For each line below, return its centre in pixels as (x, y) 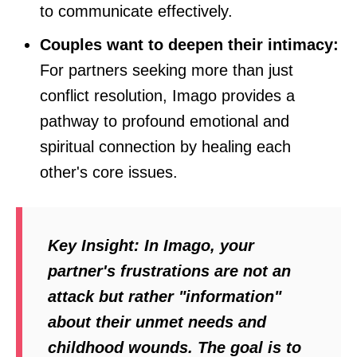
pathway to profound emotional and (165, 122)
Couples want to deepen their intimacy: (189, 45)
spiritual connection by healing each (165, 147)
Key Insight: (94, 246)
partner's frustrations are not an (169, 271)
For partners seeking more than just (167, 71)
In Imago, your (197, 246)
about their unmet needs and (157, 322)
